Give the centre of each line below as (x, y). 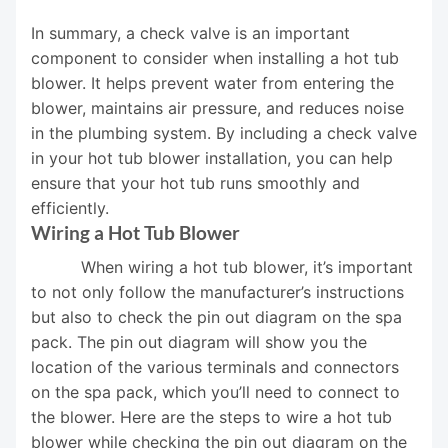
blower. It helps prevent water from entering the (212, 83)
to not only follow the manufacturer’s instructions (217, 291)
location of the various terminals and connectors (215, 366)
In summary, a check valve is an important (190, 33)
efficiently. (75, 208)
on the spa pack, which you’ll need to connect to (215, 391)
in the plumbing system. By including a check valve (224, 133)
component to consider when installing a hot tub (215, 58)
